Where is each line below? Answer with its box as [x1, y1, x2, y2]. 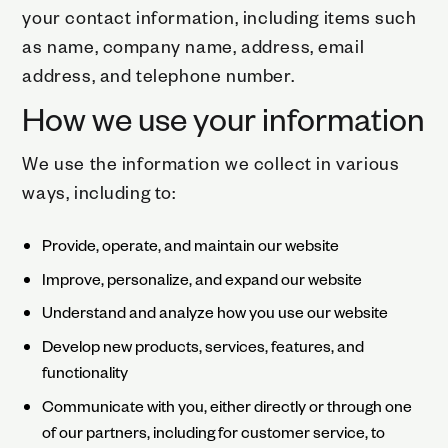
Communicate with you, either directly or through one [42, 395, 413, 417]
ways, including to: [22, 179, 176, 203]
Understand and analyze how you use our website [42, 301, 389, 323]
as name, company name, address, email [22, 33, 365, 57]
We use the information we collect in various [22, 150, 400, 174]
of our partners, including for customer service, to [42, 421, 386, 443]
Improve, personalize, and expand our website [42, 267, 363, 289]
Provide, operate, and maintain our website [42, 233, 340, 255]
